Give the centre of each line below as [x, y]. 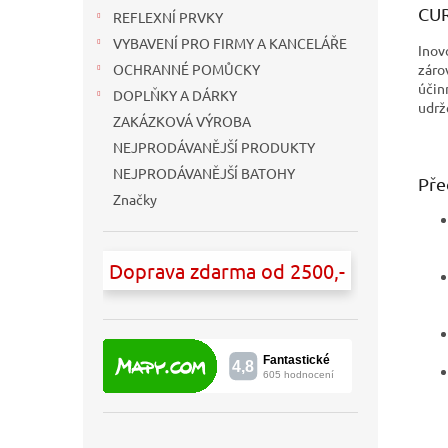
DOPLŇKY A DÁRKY [175, 95]
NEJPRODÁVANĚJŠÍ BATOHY [204, 173]
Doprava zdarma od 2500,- [227, 270]
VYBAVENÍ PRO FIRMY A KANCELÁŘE [230, 43]
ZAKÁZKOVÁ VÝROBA [182, 121]
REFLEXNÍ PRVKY [168, 17]
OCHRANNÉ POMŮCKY [186, 69]
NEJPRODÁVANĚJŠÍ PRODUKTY [214, 147]
